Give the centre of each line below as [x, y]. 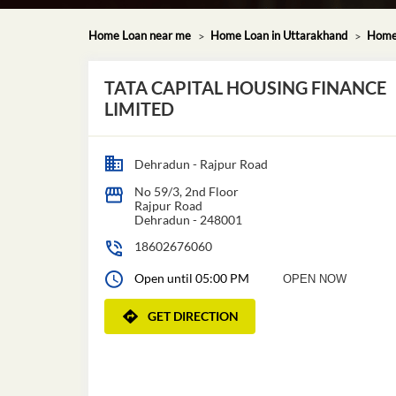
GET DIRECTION [193, 316]
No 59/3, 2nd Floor [186, 191]
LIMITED [139, 108]
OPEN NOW [314, 278]
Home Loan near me [139, 35]
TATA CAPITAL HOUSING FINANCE [245, 87]
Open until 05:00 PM [191, 278]
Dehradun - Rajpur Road [201, 164]
